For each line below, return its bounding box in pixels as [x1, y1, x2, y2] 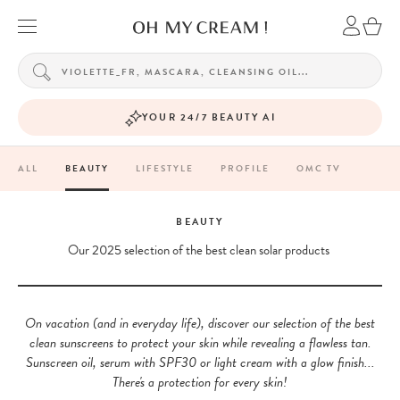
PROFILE [221, 162, 270, 175]
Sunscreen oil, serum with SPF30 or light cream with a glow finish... [25, 352, 375, 373]
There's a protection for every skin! [112, 371, 287, 393]
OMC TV [296, 162, 341, 175]
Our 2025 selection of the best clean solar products [68, 240, 332, 260]
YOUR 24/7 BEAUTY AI [142, 110, 276, 125]
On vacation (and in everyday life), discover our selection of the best [25, 312, 375, 334]
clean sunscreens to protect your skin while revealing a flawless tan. [29, 332, 371, 354]
